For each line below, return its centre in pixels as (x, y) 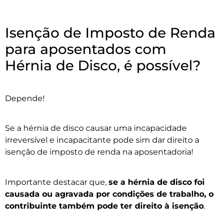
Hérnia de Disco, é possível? (103, 65)
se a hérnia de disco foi (157, 182)
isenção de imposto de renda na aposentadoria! (99, 152)
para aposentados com (86, 49)
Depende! (25, 98)
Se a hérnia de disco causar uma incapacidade (96, 128)
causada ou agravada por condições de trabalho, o (109, 194)
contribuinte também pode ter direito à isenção (104, 206)
